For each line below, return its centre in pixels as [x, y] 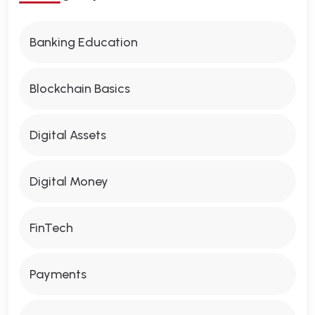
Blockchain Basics [80, 88]
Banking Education [84, 42]
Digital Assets [68, 135]
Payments [58, 274]
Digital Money [69, 181]
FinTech [51, 227]
